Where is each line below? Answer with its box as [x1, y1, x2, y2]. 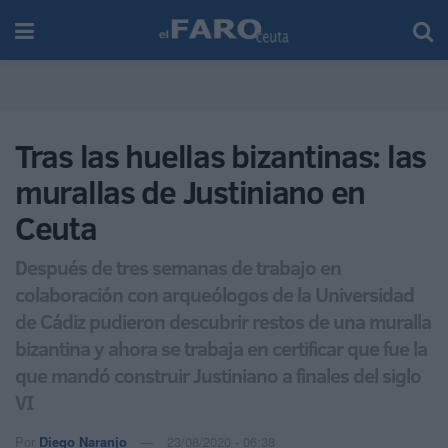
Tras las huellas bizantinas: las [15, 134, 427, 178]
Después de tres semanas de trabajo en [15, 252, 341, 281]
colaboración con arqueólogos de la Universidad [15, 279, 414, 308]
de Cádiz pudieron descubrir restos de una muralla [15, 306, 431, 335]
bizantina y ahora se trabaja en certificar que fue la [15, 333, 427, 362]
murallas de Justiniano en [15, 170, 365, 214]
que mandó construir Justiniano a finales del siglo [15, 360, 421, 389]
